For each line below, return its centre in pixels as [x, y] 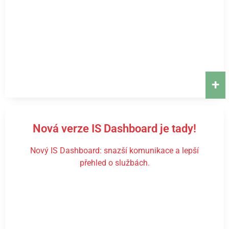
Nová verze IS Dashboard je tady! [114, 129]
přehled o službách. [114, 163]
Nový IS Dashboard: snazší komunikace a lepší [114, 151]
